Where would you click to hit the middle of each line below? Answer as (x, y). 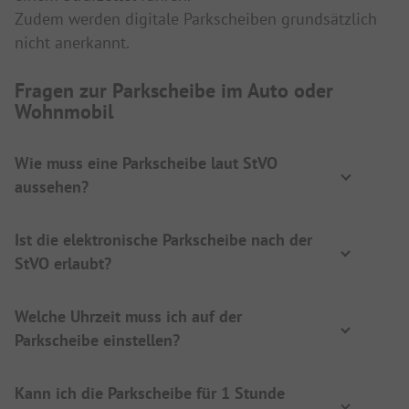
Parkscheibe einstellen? (97, 341)
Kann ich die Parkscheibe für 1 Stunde (150, 393)
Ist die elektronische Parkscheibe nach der (163, 240)
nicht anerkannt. (72, 43)
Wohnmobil (64, 112)
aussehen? (52, 187)
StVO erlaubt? (63, 264)
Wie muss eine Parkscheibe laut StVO (146, 163)
